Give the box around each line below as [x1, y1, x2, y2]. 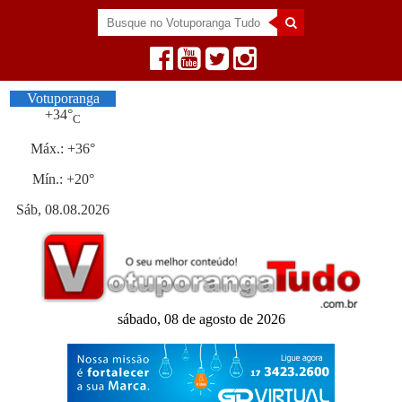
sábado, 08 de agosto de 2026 [117, 310, 285, 327]
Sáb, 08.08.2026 [16, 202, 110, 218]
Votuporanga [26, 91, 100, 107]
